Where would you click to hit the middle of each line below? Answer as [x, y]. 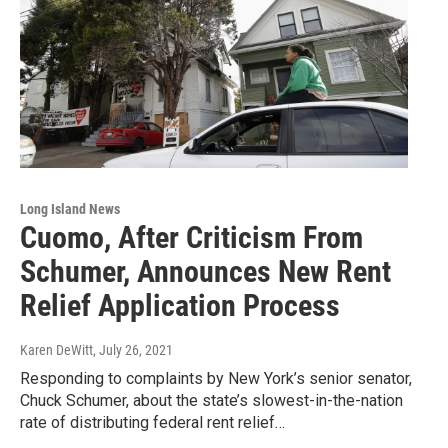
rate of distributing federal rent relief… [152, 423]
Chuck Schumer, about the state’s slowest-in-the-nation [211, 401]
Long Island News [70, 209]
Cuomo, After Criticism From [191, 238]
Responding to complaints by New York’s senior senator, [216, 379]
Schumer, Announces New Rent [205, 272]
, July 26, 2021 [133, 350]
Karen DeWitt [56, 350]
